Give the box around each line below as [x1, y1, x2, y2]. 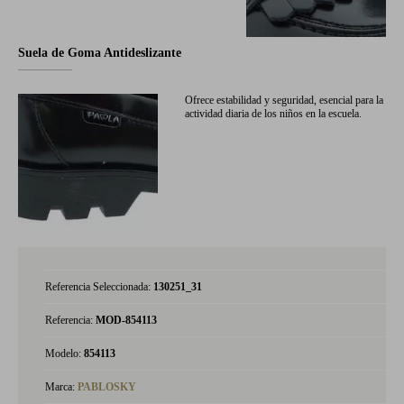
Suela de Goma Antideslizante [18, 46, 181, 60]
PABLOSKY [78, 381, 136, 393]
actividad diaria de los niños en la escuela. [185, 107, 362, 120]
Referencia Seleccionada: [45, 280, 153, 293]
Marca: [45, 381, 78, 393]
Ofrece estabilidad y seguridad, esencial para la [185, 94, 383, 106]
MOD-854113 [96, 314, 157, 326]
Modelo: [45, 347, 84, 360]
